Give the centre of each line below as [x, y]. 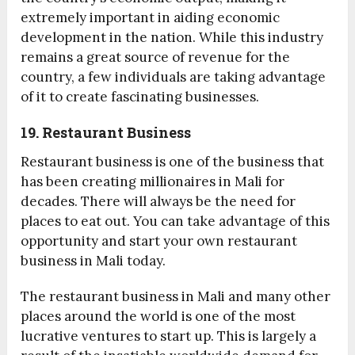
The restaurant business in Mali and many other [176, 297]
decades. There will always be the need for [158, 202]
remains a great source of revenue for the [156, 57]
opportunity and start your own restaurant [159, 241]
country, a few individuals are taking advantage [174, 77]
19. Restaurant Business [106, 133]
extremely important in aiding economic [151, 18]
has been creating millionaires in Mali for [153, 182]
